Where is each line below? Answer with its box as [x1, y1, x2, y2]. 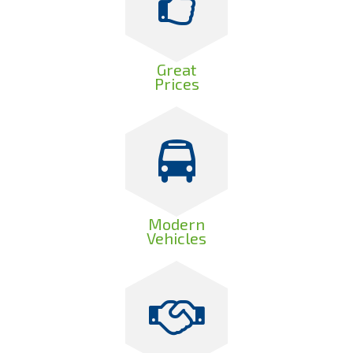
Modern [148, 214, 205, 233]
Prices [154, 74, 199, 93]
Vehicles [147, 229, 206, 247]
